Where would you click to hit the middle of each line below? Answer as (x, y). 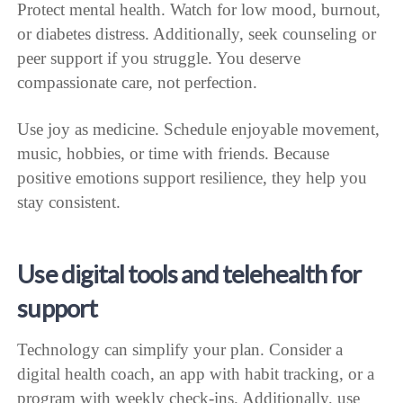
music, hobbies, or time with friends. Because (174, 153)
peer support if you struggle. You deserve (159, 58)
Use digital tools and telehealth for (189, 273)
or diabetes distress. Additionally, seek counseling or (197, 33)
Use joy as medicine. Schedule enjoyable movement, (199, 129)
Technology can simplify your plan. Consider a (180, 350)
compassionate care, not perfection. (138, 82)
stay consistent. (69, 201)
